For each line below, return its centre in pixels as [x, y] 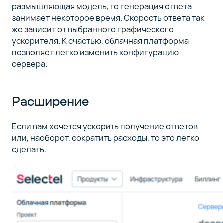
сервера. [29, 63]
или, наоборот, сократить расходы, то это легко [105, 138]
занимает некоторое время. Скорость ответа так [108, 17]
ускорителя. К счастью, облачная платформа [100, 40]
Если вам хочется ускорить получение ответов [105, 126]
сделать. [29, 149]
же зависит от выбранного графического [93, 29]
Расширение [50, 101]
